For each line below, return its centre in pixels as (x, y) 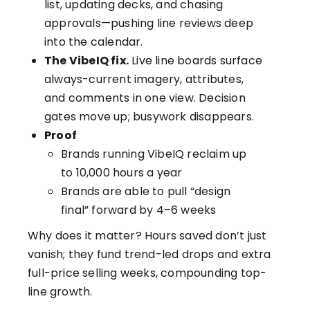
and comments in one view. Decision (145, 98)
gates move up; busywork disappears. (149, 116)
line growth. (60, 291)
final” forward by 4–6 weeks (139, 210)
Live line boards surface (195, 60)
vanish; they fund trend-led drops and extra (149, 254)
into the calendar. (94, 42)
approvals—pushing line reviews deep (149, 23)
